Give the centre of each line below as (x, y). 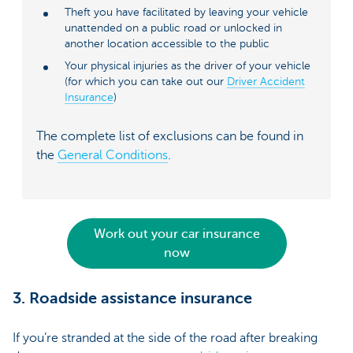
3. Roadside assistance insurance (132, 298)
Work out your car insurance (176, 234)
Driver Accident (266, 82)
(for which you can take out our (146, 82)
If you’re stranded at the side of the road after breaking (165, 338)
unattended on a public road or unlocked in (173, 28)
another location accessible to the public (167, 44)
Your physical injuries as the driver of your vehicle (188, 66)
